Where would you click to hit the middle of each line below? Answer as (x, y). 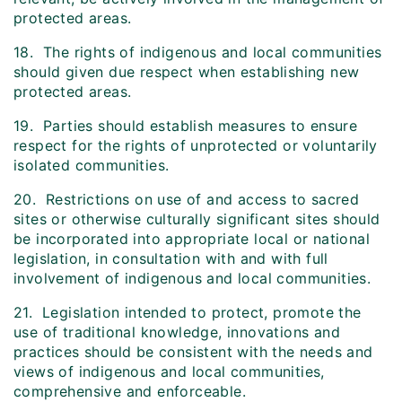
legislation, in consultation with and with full (171, 259)
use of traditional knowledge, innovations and (177, 332)
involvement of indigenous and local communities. (192, 279)
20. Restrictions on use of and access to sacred (187, 200)
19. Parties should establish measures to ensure (186, 126)
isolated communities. (92, 166)
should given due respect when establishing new (187, 72)
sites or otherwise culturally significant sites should (197, 219)
